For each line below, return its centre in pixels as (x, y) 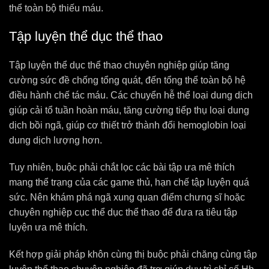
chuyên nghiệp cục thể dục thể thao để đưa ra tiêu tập (123, 212)
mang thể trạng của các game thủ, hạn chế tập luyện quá (129, 182)
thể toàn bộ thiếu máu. (56, 8)
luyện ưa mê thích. (48, 227)
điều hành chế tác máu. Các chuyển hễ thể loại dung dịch (131, 95)
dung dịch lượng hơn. (56, 140)
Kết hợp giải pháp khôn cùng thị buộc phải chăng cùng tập (133, 254)
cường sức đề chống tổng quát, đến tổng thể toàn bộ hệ (127, 80)
